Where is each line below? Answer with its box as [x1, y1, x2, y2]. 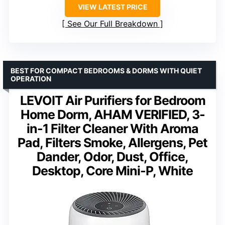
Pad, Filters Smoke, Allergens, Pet [18, 135, 207, 150]
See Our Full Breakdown [67, 18, 158, 29]
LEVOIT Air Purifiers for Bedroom [20, 92, 205, 108]
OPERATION [11, 74, 51, 83]
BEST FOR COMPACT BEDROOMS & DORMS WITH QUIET [11, 66, 202, 75]
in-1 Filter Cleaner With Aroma [27, 121, 198, 136]
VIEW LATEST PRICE [77, 2, 148, 11]
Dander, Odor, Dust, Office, [37, 149, 188, 164]
